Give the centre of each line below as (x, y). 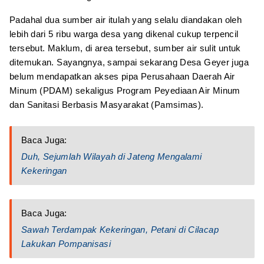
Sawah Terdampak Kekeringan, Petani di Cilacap (120, 230)
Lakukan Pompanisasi (66, 244)
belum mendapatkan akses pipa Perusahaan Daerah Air (122, 76)
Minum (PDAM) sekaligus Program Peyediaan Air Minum (125, 90)
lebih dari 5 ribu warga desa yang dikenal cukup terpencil (124, 34)
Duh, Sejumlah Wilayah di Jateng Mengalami (112, 156)
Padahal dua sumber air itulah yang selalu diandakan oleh (126, 20)
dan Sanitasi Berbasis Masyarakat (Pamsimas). (107, 105)
